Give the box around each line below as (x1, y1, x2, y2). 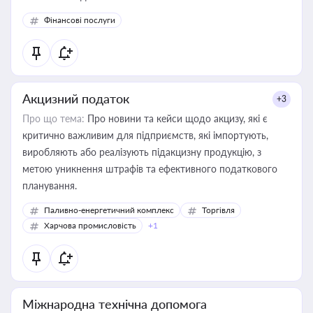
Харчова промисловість (44, 220, 136, 231)
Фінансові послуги (44, 15, 115, 25)
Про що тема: (22, 112, 85, 124)
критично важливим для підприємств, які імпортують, (22, 129, 268, 141)
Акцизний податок (22, 91, 129, 106)
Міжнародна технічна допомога (22, 296, 207, 312)
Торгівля (202, 205, 235, 215)
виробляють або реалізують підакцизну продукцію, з (22, 146, 261, 158)
